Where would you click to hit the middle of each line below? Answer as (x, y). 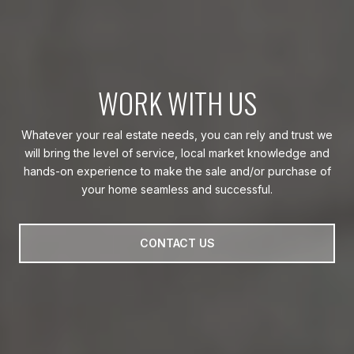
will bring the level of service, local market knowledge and (177, 153)
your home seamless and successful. (177, 189)
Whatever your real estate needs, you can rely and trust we (177, 134)
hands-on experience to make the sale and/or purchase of (177, 171)
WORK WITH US (177, 102)
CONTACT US (177, 243)
